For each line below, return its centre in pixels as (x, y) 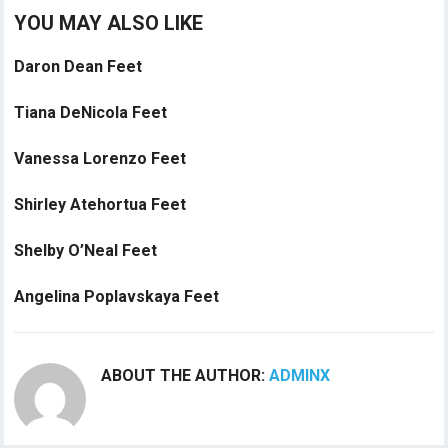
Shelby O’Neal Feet (86, 250)
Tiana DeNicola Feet (91, 112)
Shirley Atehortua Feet (100, 204)
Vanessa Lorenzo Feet (100, 158)
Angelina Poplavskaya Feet (117, 296)
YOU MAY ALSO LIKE (109, 22)
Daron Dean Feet (78, 66)
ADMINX (300, 375)
